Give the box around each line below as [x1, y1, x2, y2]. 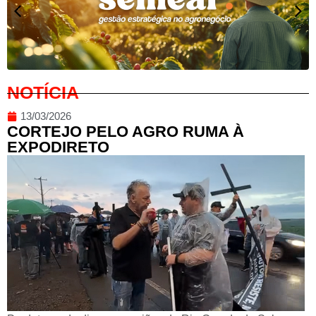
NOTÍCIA [7, 83, 79, 103]
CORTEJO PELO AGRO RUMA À [7, 123, 244, 141]
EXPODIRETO [7, 138, 109, 157]
